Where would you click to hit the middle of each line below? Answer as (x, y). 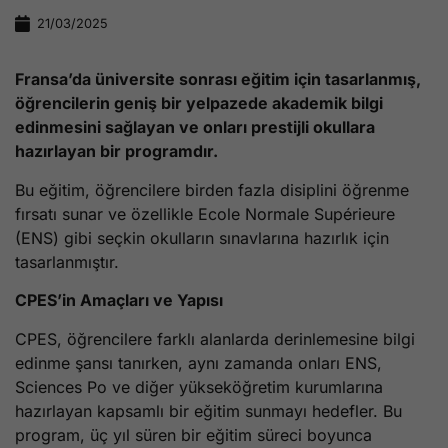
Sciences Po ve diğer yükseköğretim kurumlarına (199, 386)
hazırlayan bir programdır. (116, 151)
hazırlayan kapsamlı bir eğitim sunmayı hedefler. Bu (208, 410)
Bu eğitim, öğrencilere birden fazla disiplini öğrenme (212, 189)
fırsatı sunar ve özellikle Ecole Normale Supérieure (205, 213)
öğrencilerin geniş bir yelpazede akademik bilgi (199, 103)
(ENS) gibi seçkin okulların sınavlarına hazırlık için (202, 237)
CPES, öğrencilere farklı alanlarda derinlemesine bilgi (215, 338)
